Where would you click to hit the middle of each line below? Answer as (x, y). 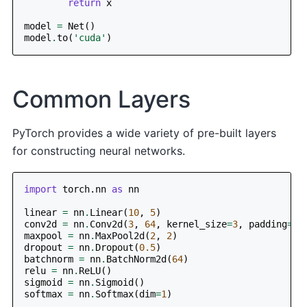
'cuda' (90, 37)
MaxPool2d (120, 236)
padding (268, 224)
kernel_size (197, 224)
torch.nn (85, 189)
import (41, 189)
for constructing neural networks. (99, 150)
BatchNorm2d (137, 259)
